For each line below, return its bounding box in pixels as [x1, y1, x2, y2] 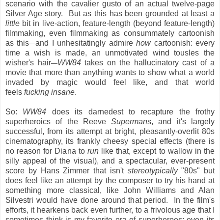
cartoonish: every [154, 38, 215, 47]
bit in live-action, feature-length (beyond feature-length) [22, 19, 215, 27]
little [5, 19, 23, 27]
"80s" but [177, 166, 215, 175]
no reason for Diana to [5, 146, 87, 155]
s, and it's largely [147, 117, 215, 126]
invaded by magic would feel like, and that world [5, 78, 215, 86]
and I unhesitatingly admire [35, 38, 137, 47]
